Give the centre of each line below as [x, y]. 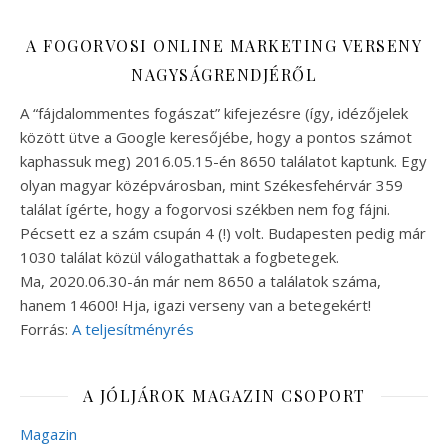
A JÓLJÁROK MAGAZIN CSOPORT [224, 395]
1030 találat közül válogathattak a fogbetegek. [179, 257]
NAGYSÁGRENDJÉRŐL [224, 74]
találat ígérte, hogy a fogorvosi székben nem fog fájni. [205, 209]
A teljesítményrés [133, 329]
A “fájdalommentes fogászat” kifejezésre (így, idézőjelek [214, 113]
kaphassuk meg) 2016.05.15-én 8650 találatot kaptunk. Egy [223, 161]
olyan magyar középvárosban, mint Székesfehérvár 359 [211, 185]
